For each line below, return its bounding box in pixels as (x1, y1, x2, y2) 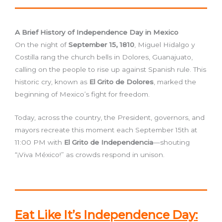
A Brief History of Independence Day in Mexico (15, 28, 178, 37)
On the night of (15, 41, 68, 49)
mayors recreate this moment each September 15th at (15, 126, 197, 134)
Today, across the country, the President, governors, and (15, 113, 205, 122)
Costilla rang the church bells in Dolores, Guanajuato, (15, 53, 193, 61)
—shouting (153, 138, 190, 147)
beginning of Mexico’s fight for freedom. (15, 90, 150, 99)
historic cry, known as (15, 78, 89, 86)
